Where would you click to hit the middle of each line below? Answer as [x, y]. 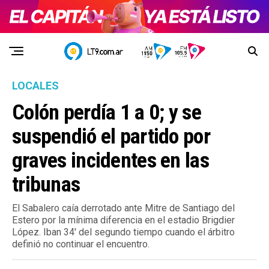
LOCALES [35, 86]
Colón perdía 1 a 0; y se [107, 113]
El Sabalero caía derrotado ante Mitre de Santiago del [123, 208]
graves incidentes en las [110, 161]
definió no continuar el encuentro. [81, 244]
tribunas [46, 185]
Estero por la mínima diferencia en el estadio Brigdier [123, 220]
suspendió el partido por [111, 137]
